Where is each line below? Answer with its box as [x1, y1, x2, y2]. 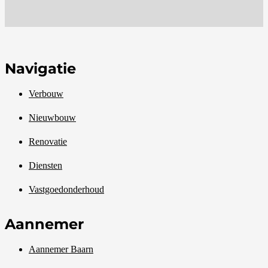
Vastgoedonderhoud [29, 184, 104, 195]
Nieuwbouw [29, 112, 76, 123]
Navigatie [5, 60, 76, 78]
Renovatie [29, 136, 67, 147]
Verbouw [29, 89, 63, 99]
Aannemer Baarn [29, 244, 93, 255]
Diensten [29, 160, 62, 171]
